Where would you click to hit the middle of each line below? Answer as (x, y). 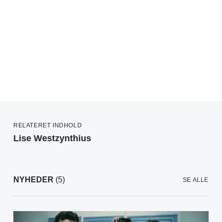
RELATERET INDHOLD (48, 125)
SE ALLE (195, 180)
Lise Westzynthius (52, 138)
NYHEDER (33, 179)
